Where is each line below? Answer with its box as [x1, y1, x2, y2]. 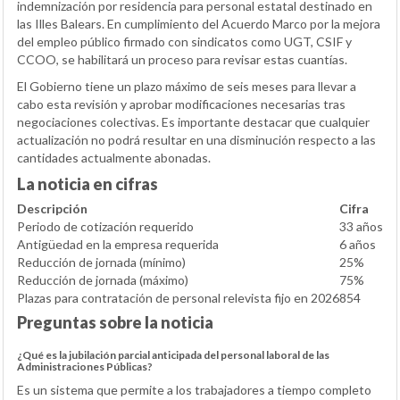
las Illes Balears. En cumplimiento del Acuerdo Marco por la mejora [17, 16, 380, 32]
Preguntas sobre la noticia [17, 312, 213, 333]
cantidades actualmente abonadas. [17, 150, 211, 166]
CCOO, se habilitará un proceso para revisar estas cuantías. [17, 52, 347, 68]
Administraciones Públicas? [17, 360, 153, 374]
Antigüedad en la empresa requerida [17, 237, 219, 253]
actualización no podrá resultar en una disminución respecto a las [17, 132, 376, 148]
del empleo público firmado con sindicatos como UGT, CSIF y [17, 34, 352, 50]
